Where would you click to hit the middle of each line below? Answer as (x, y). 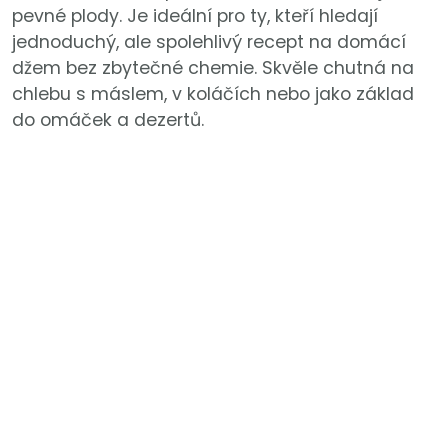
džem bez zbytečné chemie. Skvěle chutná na (213, 68)
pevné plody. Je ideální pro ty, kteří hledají (195, 16)
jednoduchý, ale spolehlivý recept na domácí (209, 42)
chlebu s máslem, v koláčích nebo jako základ (213, 94)
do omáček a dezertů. (108, 120)
